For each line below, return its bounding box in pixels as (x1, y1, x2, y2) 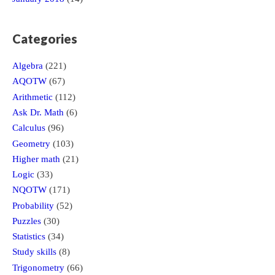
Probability (12, 200, 54, 211)
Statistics (12, 231, 45, 242)
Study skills (12, 247, 56, 257)
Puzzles (12, 215, 41, 226)
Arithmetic (12, 91, 53, 102)
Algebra (12, 61, 43, 71)
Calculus (12, 123, 45, 133)
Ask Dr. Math (12, 107, 64, 117)
